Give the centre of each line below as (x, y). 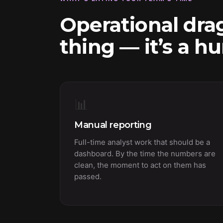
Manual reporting (113, 125)
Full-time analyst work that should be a (142, 142)
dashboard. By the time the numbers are (145, 154)
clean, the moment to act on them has (140, 165)
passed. (88, 176)
